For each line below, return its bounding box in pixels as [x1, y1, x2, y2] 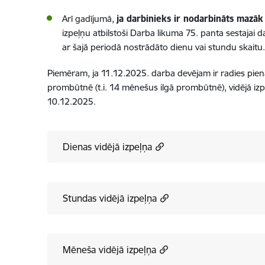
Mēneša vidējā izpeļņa [62, 244, 156, 256]
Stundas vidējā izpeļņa [62, 192, 157, 204]
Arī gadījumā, [62, 13, 117, 24]
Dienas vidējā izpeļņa [62, 141, 152, 153]
